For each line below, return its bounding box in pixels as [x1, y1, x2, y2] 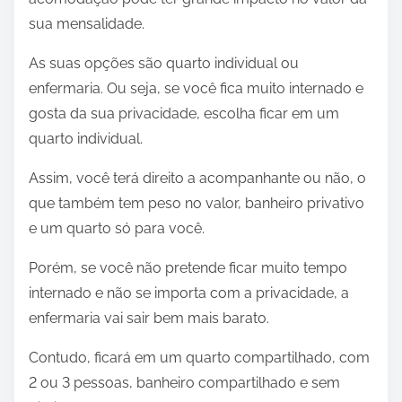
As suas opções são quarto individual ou [29, 54, 299, 72]
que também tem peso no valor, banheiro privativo [29, 194, 364, 212]
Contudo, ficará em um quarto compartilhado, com [29, 348, 370, 366]
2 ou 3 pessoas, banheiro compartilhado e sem [29, 373, 340, 391]
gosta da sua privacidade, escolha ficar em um [29, 104, 339, 122]
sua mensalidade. [29, 14, 144, 32]
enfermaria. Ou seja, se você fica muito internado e [29, 79, 363, 97]
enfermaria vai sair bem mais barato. [29, 309, 269, 327]
